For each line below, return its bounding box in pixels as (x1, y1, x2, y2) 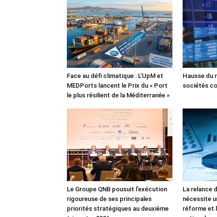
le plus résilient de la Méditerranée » (67, 91, 170, 99)
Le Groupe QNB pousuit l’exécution (67, 185, 167, 193)
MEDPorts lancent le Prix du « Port (67, 81, 168, 89)
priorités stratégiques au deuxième (67, 204, 169, 212)
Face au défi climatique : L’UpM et (67, 72, 163, 79)
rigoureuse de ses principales (67, 195, 152, 202)
